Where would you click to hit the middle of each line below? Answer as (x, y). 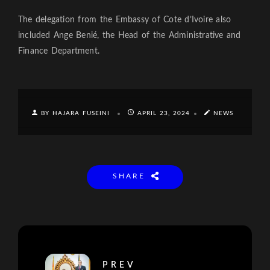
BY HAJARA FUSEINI (77, 114)
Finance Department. (59, 52)
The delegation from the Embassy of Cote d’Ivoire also (125, 20)
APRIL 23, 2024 (164, 114)
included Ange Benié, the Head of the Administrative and (130, 36)
